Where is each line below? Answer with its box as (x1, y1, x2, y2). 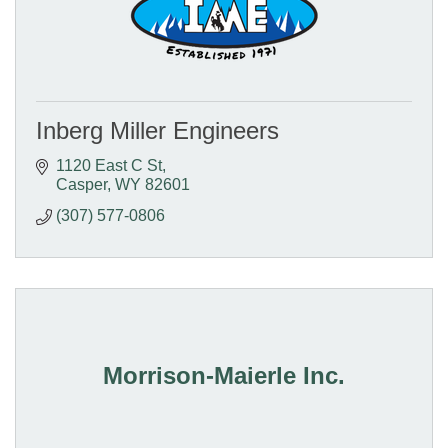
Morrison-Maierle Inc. (103, 361, 345, 389)
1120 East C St (56, 156, 162, 174)
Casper (56, 175, 107, 193)
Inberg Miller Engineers (36, 116, 279, 144)
